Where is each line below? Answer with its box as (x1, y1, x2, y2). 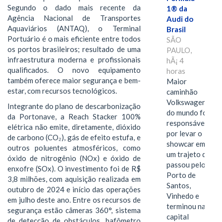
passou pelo (166, 160, 206, 169)
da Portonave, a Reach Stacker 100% (7, 112, 141, 121)
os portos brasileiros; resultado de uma (7, 44, 141, 54)
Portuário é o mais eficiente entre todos (7, 34, 141, 43)
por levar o (166, 129, 202, 138)
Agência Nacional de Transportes (7, 13, 141, 22)
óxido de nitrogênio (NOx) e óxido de (7, 154, 141, 163)
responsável (166, 118, 207, 128)
